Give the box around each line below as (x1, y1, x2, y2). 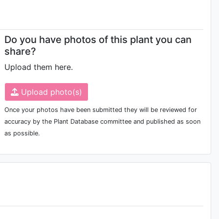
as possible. (4, 130, 41, 137)
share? (4, 45, 37, 57)
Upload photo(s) (19, 87, 83, 97)
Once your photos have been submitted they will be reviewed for (4, 106, 197, 113)
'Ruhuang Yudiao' (14, 63, 79, 72)
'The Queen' (112, 122, 156, 131)
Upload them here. (4, 62, 73, 72)
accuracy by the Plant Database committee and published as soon (4, 118, 201, 125)
